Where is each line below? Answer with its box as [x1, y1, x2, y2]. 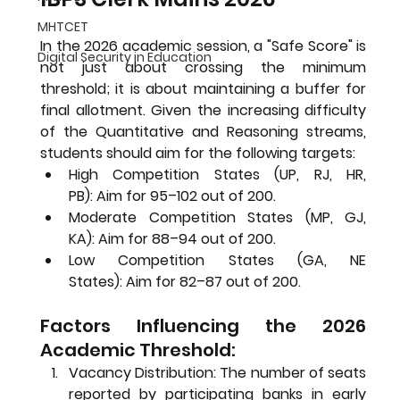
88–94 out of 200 [151, 228, 273, 249]
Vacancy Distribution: [68, 362, 217, 383]
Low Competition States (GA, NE [68, 249, 367, 271]
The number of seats [216, 362, 367, 383]
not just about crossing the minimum [39, 56, 367, 78]
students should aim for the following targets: [39, 142, 355, 163]
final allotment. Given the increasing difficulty [39, 99, 367, 121]
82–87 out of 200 [179, 271, 298, 292]
